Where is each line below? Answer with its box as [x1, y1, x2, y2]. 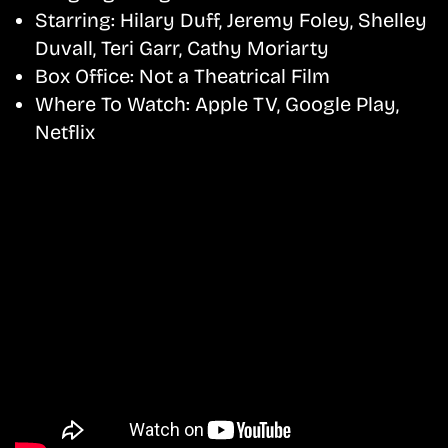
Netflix [35, 119, 95, 144]
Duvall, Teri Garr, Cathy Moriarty [35, 35, 329, 60]
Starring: [35, 7, 115, 32]
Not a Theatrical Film [134, 63, 330, 88]
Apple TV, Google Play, [190, 91, 399, 116]
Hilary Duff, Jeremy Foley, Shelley [115, 7, 427, 32]
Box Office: [35, 63, 134, 88]
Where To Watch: [35, 91, 190, 116]
